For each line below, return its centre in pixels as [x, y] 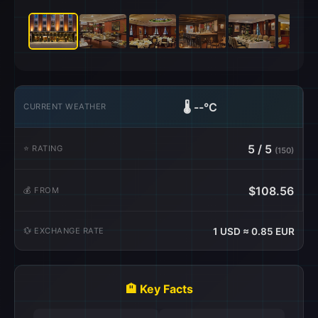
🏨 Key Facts [159, 289]
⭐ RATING [43, 148]
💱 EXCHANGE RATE [64, 230]
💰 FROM [41, 190]
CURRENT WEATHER [65, 106]
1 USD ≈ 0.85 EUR [254, 231]
